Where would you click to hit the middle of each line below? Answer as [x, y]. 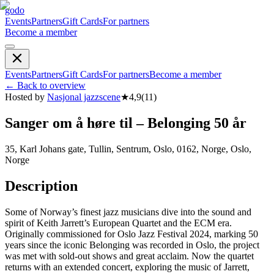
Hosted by [25, 97]
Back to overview [51, 85]
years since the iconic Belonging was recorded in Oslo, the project [132, 245]
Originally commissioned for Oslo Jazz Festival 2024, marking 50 [131, 234]
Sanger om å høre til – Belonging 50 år [126, 123]
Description [41, 186]
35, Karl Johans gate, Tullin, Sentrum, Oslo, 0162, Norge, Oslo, [128, 149]
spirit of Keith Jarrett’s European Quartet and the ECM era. [118, 223]
